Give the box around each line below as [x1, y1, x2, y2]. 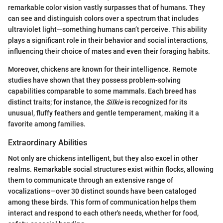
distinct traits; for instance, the [8, 98, 106, 107]
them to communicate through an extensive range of [8, 176, 173, 185]
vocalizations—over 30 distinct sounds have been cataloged [8, 187, 197, 196]
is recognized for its [123, 98, 187, 107]
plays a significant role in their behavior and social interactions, [8, 36, 208, 45]
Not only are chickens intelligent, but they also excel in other [8, 154, 198, 163]
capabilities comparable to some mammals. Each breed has [8, 87, 196, 96]
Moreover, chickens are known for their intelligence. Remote [8, 65, 197, 74]
